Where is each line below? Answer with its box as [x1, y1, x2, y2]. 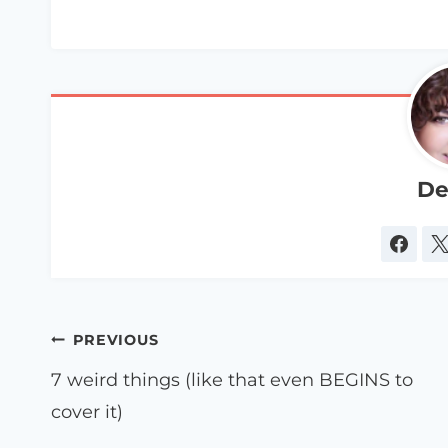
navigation [50, 366, 185, 403]
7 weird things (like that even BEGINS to [51, 369, 413, 391]
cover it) [51, 401, 123, 423]
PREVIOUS [72, 331, 159, 349]
